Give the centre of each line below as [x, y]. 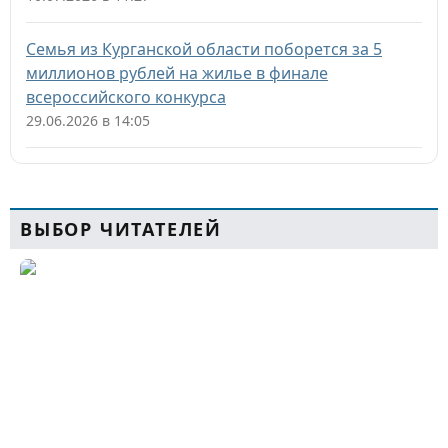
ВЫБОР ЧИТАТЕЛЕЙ [121, 229]
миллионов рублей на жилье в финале [177, 73]
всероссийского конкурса [126, 97]
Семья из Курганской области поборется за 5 [204, 49]
